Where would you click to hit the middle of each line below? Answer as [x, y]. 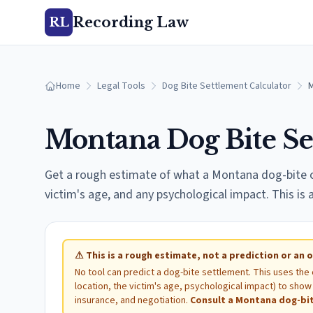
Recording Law [131, 22]
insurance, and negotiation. [132, 300]
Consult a [213, 300]
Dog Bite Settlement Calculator [227, 86]
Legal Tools [121, 86]
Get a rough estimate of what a [128, 175]
